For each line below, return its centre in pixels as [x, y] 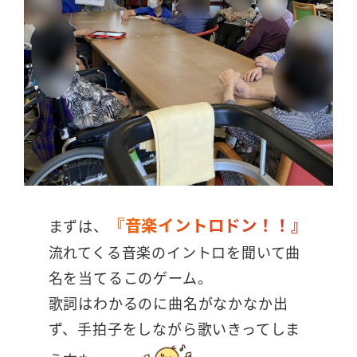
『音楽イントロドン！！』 [208, 225]
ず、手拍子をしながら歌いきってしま [175, 329]
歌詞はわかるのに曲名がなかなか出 [168, 303]
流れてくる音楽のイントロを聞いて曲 [175, 252]
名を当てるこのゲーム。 [130, 278]
